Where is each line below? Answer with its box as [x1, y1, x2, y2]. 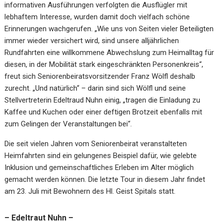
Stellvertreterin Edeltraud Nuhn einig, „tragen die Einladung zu [4, 95, 201, 105]
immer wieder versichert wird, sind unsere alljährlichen [4, 36, 179, 45]
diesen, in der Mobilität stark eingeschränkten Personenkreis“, [4, 59, 204, 69]
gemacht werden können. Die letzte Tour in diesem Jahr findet [4, 174, 206, 184]
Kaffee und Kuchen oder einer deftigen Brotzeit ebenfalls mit [4, 107, 203, 116]
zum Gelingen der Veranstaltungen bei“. [4, 119, 132, 128]
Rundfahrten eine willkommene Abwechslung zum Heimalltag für [4, 48, 215, 57]
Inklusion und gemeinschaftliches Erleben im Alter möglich [4, 163, 194, 172]
